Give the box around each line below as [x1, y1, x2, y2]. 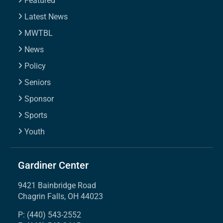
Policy [24, 61, 46, 71]
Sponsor [24, 94, 54, 104]
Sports [24, 110, 48, 120]
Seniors [24, 77, 51, 87]
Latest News [24, 11, 68, 21]
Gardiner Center [18, 159, 89, 171]
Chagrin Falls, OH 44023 [18, 191, 104, 201]
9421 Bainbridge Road [18, 180, 97, 190]
